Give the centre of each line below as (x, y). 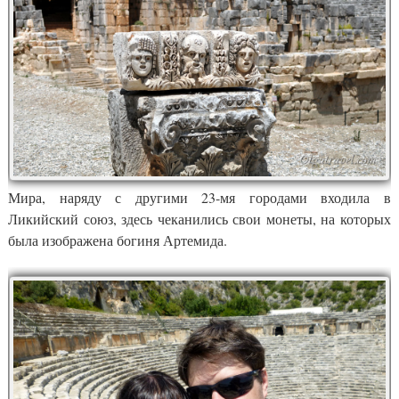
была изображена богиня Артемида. (118, 240)
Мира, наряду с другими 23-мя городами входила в (199, 198)
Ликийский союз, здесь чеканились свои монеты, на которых (199, 219)
